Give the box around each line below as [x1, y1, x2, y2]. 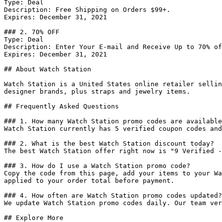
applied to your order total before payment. [4, 177, 174, 184]
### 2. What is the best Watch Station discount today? [4, 140, 214, 147]
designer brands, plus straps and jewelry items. [4, 88, 190, 95]
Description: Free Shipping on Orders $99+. [4, 6, 170, 13]
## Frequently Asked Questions [4, 103, 119, 110]
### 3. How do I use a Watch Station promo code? [4, 162, 190, 169]
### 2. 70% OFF [4, 28, 59, 36]
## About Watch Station [4, 65, 91, 73]
